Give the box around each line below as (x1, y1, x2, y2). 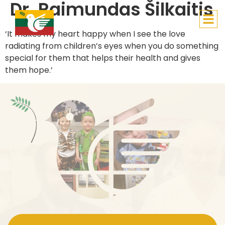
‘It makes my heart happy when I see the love (5, 28, 185, 40)
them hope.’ (5, 64, 53, 76)
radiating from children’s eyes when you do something (5, 40, 218, 52)
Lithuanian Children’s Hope (61, 17, 165, 29)
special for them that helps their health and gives (5, 52, 200, 64)
